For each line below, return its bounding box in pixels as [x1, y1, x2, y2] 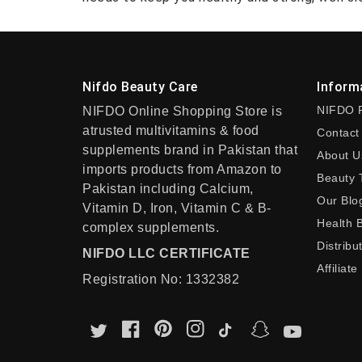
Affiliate [317, 262, 358, 275]
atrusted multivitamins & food [82, 124, 259, 137]
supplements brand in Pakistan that [82, 143, 297, 157]
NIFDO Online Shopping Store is [82, 104, 282, 118]
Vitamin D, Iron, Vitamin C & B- [82, 201, 271, 215]
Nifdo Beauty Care [82, 79, 198, 95]
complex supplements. [82, 221, 219, 234]
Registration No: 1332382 [82, 272, 239, 286]
